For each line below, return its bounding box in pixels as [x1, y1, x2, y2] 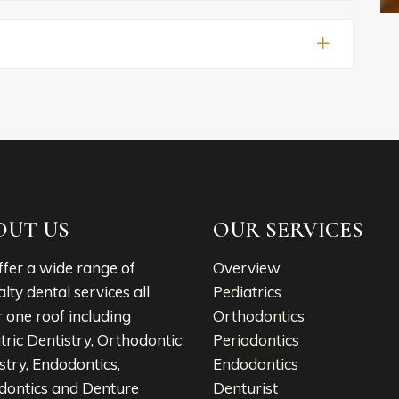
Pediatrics [213, 281, 281, 301]
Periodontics [213, 330, 299, 349]
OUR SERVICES [213, 216, 363, 243]
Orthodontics [213, 305, 305, 325]
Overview [213, 257, 281, 277]
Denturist [213, 378, 278, 397]
